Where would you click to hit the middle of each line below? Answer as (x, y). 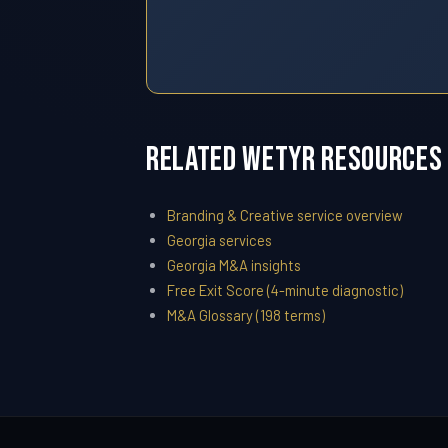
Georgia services (219, 240)
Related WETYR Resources (294, 160)
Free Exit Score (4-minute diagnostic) (284, 290)
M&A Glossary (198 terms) (245, 315)
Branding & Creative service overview (284, 215)
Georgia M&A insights (233, 265)
